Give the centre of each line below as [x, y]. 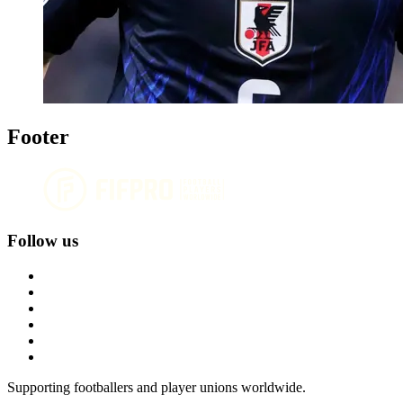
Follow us [43, 241]
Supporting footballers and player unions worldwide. [157, 388]
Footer [38, 136]
